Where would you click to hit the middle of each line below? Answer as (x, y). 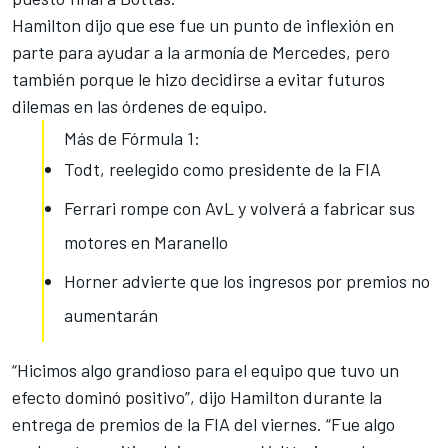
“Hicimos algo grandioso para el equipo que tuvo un (205, 369)
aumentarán (111, 314)
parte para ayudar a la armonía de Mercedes (179, 51)
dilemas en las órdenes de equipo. (140, 105)
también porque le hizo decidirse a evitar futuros (198, 78)
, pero (368, 51)
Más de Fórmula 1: (132, 137)
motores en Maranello (146, 241)
